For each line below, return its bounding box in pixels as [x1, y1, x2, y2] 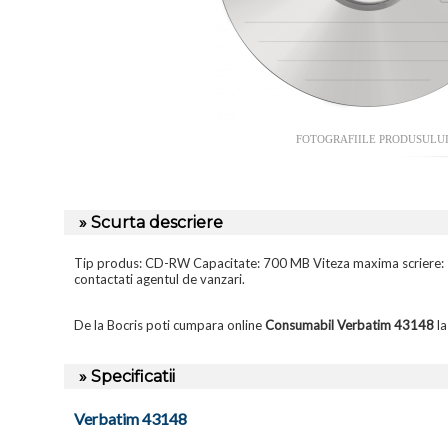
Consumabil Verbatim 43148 [265, 317, 434, 334]
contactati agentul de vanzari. [74, 271, 245, 288]
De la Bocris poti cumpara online [74, 317, 265, 334]
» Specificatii [79, 367, 175, 387]
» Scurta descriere [79, 213, 223, 233]
